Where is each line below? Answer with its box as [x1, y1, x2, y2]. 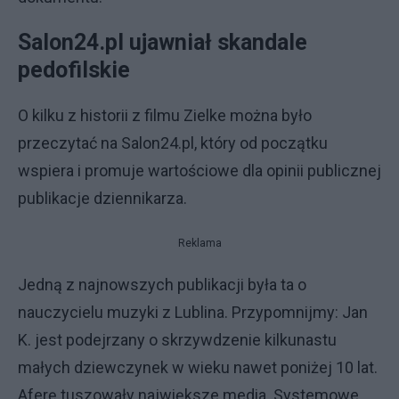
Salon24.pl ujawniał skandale [18, 28, 307, 55]
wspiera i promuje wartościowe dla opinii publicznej [18, 160, 381, 180]
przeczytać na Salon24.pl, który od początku [18, 133, 328, 152]
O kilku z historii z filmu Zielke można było [18, 105, 312, 125]
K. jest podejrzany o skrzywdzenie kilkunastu [18, 330, 337, 349]
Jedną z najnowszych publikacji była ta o [18, 274, 306, 294]
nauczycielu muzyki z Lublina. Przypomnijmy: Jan [18, 302, 368, 322]
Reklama [177, 236, 222, 249]
